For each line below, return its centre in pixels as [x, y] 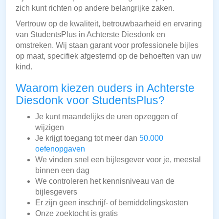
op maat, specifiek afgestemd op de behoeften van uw [109, 56]
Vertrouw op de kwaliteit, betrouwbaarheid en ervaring [109, 24]
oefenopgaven [60, 149]
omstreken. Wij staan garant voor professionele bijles [107, 45]
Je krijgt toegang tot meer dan [87, 138]
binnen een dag [62, 171]
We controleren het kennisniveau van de [105, 181]
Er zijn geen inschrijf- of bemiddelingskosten [112, 203]
